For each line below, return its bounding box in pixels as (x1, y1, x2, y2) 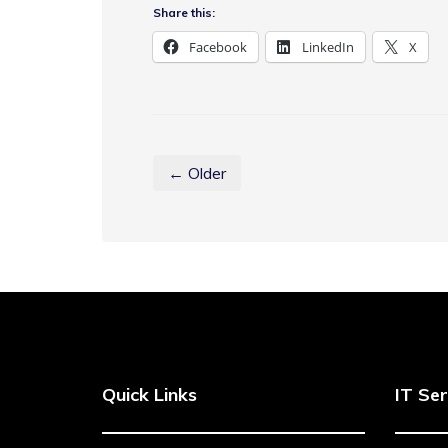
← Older (168, 163, 226, 183)
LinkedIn (302, 38, 354, 56)
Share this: (153, 5, 215, 20)
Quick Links (102, 383, 197, 406)
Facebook (189, 38, 247, 56)
